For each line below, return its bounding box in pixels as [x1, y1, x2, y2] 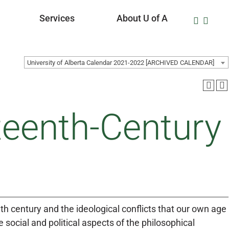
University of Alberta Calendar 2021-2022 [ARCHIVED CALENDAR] [27, 59, 214, 67]
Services [39, 13, 75, 24]
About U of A [117, 13, 168, 24]
